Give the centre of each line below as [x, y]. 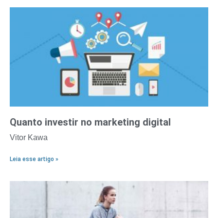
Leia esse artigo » [34, 159]
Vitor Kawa [29, 138]
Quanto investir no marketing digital [90, 122]
